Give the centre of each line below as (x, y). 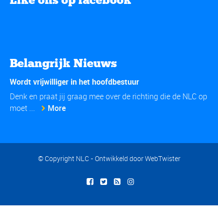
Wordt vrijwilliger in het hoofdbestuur (74, 82)
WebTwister (163, 158)
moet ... (23, 108)
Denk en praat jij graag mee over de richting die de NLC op (109, 96)
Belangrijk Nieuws (63, 63)
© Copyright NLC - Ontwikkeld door (91, 158)
